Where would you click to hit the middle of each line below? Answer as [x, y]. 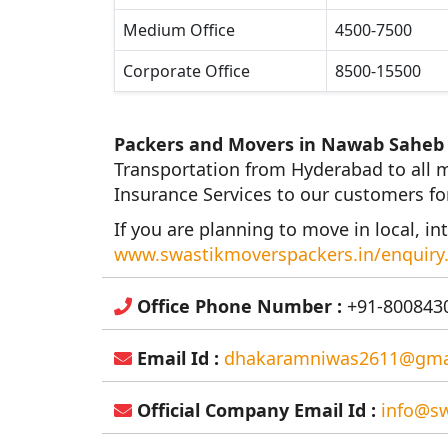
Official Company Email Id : [254, 410]
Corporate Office [186, 71]
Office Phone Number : [237, 306]
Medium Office [179, 30]
